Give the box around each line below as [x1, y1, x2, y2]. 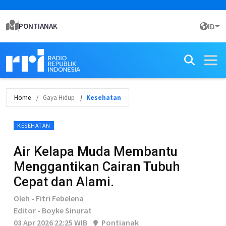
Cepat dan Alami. [14, 174, 114, 189]
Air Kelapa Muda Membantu [14, 144, 178, 159]
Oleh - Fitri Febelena [14, 193, 84, 203]
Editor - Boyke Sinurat [14, 205, 92, 215]
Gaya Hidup [43, 93, 75, 102]
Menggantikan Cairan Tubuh [14, 159, 180, 174]
